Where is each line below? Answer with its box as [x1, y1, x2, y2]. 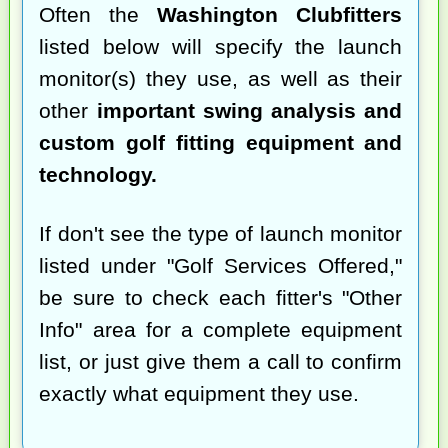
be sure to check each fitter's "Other [39, 286, 403, 310]
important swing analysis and [96, 99, 403, 123]
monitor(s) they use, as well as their [39, 67, 403, 91]
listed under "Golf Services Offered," [39, 254, 403, 278]
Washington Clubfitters [157, 3, 403, 27]
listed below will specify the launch [39, 35, 403, 59]
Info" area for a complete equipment [39, 318, 403, 342]
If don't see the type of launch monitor [39, 222, 403, 246]
